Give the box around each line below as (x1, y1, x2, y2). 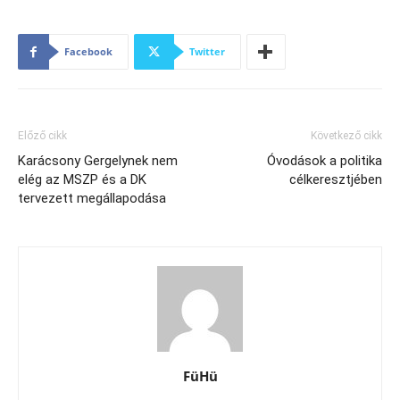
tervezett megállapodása (18, 190, 166, 206)
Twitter (189, 45, 225, 58)
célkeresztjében (289, 171, 382, 187)
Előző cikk (18, 129, 67, 142)
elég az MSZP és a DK (18, 171, 146, 187)
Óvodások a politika (267, 153, 382, 169)
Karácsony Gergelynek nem (18, 153, 178, 169)
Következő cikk (311, 129, 382, 142)
